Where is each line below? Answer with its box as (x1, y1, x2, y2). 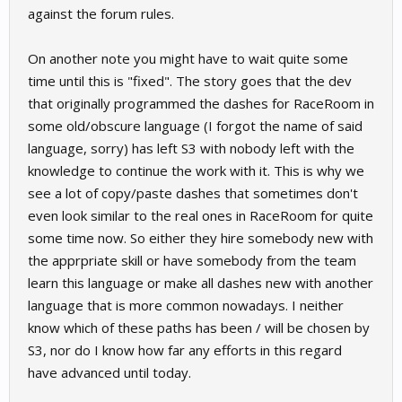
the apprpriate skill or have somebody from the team (28, 251, 356, 270)
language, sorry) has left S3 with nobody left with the (28, 139, 354, 158)
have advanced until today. (28, 363, 191, 382)
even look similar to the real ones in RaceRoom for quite (28, 206, 373, 225)
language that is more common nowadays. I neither (28, 296, 344, 315)
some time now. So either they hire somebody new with (28, 229, 373, 248)
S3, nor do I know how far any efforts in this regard (28, 341, 342, 360)
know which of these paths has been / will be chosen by (28, 319, 370, 337)
